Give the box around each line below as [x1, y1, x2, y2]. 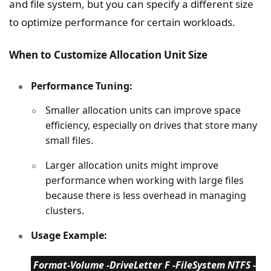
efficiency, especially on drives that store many [45, 119, 257, 132]
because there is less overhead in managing [45, 189, 246, 203]
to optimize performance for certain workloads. [9, 15, 235, 30]
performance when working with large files [45, 174, 244, 188]
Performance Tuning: [31, 79, 132, 93]
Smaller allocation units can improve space [45, 103, 241, 117]
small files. [45, 134, 93, 148]
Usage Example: [31, 229, 107, 243]
